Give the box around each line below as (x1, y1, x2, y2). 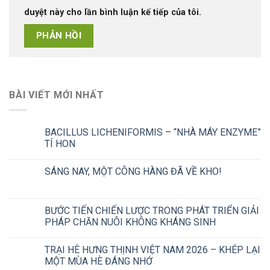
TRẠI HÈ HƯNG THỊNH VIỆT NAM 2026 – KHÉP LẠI (45, 244, 260, 256)
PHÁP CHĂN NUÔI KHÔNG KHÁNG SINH (45, 216, 216, 228)
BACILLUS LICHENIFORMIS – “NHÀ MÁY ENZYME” (45, 127, 261, 139)
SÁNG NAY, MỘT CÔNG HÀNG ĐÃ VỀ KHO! (45, 166, 222, 178)
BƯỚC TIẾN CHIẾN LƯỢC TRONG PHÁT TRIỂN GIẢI (45, 205, 259, 217)
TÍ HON (45, 138, 75, 150)
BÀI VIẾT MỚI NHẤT (9, 89, 104, 101)
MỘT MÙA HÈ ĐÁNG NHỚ (45, 256, 152, 268)
